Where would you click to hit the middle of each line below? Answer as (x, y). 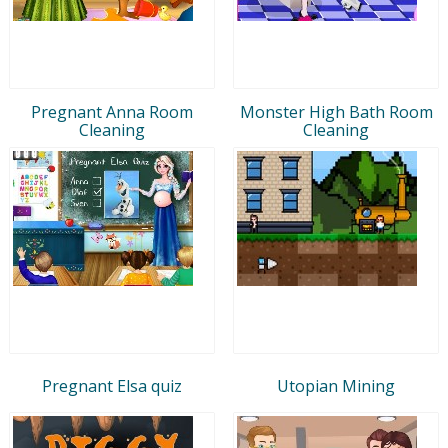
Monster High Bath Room (336, 111)
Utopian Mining (336, 385)
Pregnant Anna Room (112, 111)
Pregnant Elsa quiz (112, 385)
